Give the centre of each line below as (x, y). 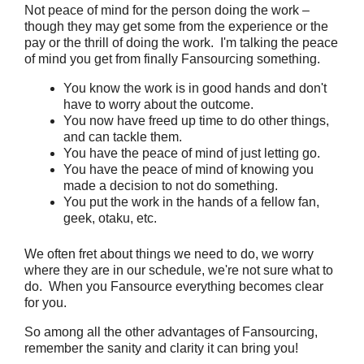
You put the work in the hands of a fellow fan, (191, 202)
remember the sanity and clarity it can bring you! (161, 348)
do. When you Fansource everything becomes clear (174, 286)
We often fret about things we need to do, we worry (169, 254)
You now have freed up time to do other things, (196, 121)
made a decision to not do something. (171, 186)
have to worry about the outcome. (158, 104)
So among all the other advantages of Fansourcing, (171, 332)
